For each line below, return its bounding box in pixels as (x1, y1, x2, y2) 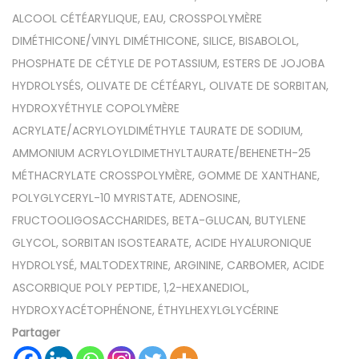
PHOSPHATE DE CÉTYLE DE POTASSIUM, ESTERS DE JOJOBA (12, 55, 325, 71)
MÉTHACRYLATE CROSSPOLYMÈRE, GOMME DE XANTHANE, (12, 167, 320, 184)
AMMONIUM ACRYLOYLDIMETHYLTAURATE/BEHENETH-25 (12, 145, 311, 161)
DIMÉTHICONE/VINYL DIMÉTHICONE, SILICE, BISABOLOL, (12, 33, 299, 49)
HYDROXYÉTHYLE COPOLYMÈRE (12, 100, 179, 116)
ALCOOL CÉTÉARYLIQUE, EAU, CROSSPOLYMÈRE (12, 10, 262, 26)
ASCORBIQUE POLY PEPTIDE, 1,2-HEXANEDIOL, (12, 280, 249, 296)
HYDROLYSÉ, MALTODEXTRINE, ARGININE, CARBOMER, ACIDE (12, 257, 325, 273)
